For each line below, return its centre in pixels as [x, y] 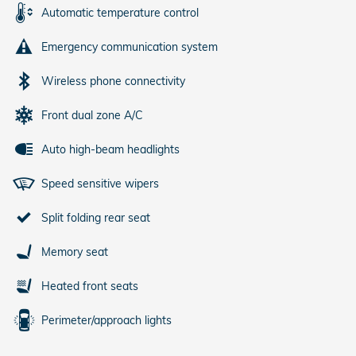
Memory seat [75, 252]
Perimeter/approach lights [106, 320]
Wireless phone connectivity [113, 81]
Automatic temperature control [120, 12]
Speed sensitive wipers [100, 183]
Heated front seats [90, 286]
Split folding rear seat [96, 217]
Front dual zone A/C [92, 115]
